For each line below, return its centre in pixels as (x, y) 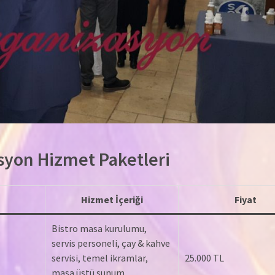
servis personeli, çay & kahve (111, 243)
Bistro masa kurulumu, (99, 229)
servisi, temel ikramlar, (100, 258)
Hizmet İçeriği (112, 200)
